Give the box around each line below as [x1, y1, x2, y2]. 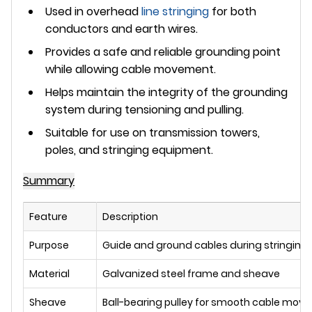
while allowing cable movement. [45, 61, 216, 78]
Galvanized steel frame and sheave [102, 267, 280, 281]
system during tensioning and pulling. [45, 102, 244, 118]
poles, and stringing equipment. [45, 142, 213, 159]
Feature [29, 210, 68, 224]
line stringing [141, 3, 209, 20]
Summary [23, 173, 75, 189]
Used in [45, 3, 86, 20]
